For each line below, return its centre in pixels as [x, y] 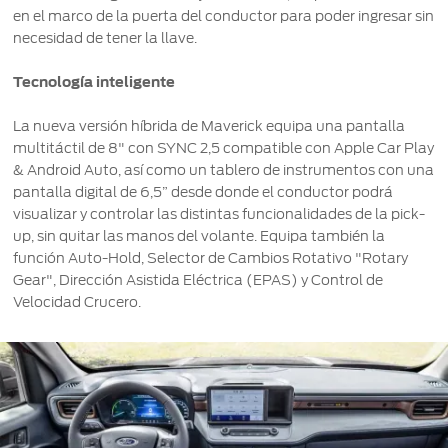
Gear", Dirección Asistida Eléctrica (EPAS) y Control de [198, 279]
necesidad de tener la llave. [105, 37]
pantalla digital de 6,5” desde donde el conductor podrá [203, 191]
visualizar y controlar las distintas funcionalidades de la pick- [219, 213]
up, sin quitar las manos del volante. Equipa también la [199, 235]
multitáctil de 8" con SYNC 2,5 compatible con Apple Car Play [224, 147]
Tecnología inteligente [94, 81]
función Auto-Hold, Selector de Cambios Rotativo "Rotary [211, 257]
